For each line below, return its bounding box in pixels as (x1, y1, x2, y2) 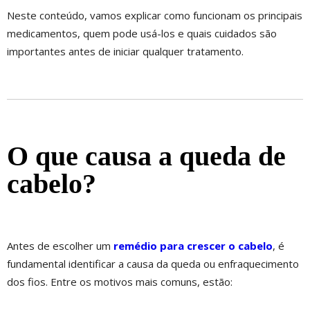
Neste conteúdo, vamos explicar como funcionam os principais (7, 8, 302, 23)
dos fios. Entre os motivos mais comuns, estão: (7, 275, 232, 289)
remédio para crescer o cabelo (113, 239, 273, 253)
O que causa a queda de (7, 140, 286, 172)
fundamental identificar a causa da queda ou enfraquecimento (7, 257, 299, 271)
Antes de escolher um (7, 239, 111, 253)
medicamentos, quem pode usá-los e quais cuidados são (7, 26, 277, 41)
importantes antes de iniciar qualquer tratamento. (7, 44, 244, 59)
